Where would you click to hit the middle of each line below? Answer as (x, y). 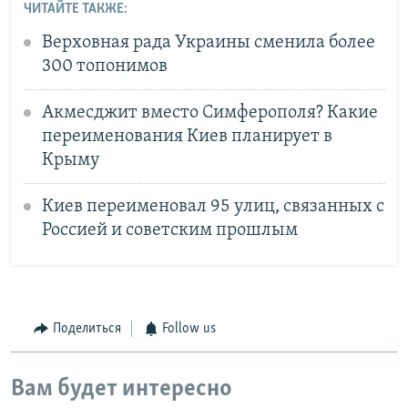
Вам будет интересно (122, 389)
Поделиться (87, 329)
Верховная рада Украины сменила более (208, 42)
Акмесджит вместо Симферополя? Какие (209, 112)
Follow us (189, 329)
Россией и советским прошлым (169, 230)
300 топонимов (104, 66)
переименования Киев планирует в (187, 136)
